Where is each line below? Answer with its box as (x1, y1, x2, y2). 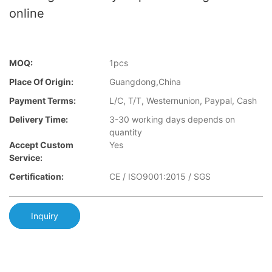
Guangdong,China (109, 76, 181, 87)
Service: (9, 152, 42, 163)
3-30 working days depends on (109, 114, 235, 125)
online (9, 6, 44, 21)
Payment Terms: (9, 95, 76, 106)
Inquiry (31, 210, 58, 221)
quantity (109, 127, 142, 138)
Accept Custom (9, 140, 73, 151)
